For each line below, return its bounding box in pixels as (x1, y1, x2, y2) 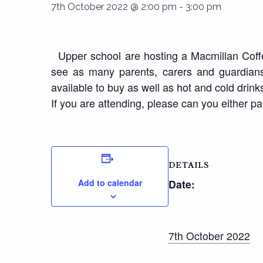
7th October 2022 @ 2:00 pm (51, 1, 177, 13)
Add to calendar (77, 177, 142, 189)
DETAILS (168, 160, 209, 171)
